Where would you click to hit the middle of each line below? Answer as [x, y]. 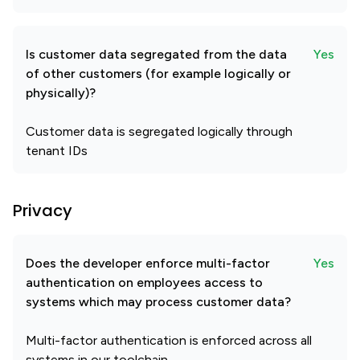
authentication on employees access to [144, 282]
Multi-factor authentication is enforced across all [169, 340]
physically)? [61, 93]
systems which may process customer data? [158, 302]
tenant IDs [57, 151]
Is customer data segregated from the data [156, 54]
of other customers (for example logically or [158, 74]
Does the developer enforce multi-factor [148, 263]
